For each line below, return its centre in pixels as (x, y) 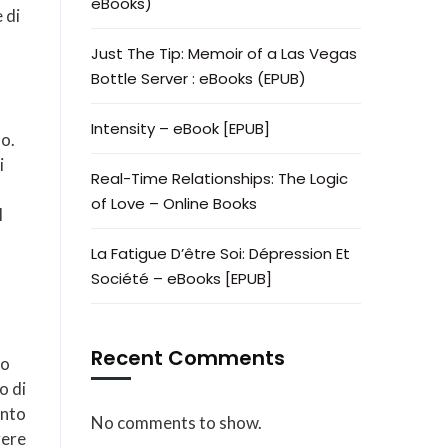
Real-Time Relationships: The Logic (219, 178)
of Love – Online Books (174, 203)
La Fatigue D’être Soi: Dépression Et (220, 253)
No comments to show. (176, 422)
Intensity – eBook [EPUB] (180, 128)
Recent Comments (188, 358)
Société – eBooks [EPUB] (181, 278)
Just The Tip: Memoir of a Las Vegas (224, 53)
